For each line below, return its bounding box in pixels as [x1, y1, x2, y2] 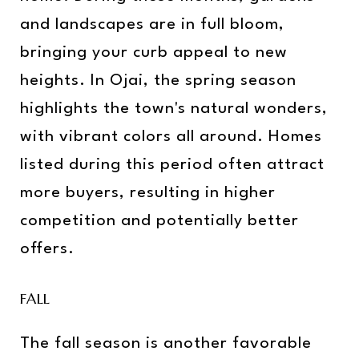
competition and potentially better [20, 212, 299, 229]
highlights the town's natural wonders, [20, 100, 328, 117]
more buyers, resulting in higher [20, 184, 276, 201]
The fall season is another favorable [20, 335, 312, 352]
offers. [20, 240, 75, 257]
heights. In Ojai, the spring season [20, 72, 296, 89]
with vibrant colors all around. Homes [20, 128, 322, 145]
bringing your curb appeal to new [20, 44, 288, 61]
